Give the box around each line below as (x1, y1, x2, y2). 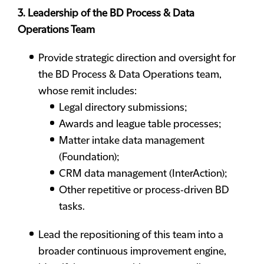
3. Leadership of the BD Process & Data (18, 8, 194, 19)
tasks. (59, 201, 85, 213)
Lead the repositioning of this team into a (38, 229, 223, 241)
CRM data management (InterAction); (59, 168, 227, 180)
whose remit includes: (38, 85, 137, 97)
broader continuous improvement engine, (38, 246, 226, 258)
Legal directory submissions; (59, 102, 187, 114)
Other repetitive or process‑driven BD (59, 184, 229, 196)
